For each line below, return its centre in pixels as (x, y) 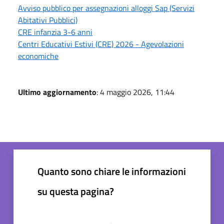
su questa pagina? (76, 191)
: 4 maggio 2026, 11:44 (135, 92)
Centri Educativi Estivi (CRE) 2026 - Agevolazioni (101, 44)
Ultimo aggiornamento (57, 92)
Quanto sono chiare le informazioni (112, 171)
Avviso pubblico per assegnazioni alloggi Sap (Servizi (106, 8)
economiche (38, 56)
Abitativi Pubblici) (48, 20)
